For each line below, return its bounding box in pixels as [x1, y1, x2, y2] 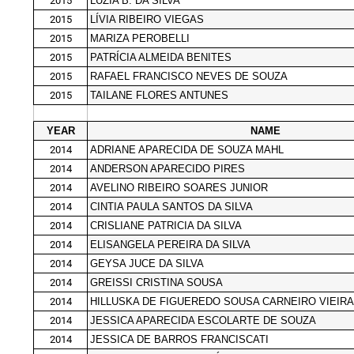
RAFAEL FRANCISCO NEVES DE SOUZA [90, 70, 288, 82]
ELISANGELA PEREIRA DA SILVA [90, 238, 250, 250]
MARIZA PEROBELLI [90, 32, 190, 44]
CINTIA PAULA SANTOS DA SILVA [90, 200, 253, 213]
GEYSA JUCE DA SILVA [90, 257, 204, 269]
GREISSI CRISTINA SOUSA [90, 276, 223, 288]
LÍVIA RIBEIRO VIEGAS [90, 13, 204, 25]
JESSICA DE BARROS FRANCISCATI [90, 333, 269, 345]
